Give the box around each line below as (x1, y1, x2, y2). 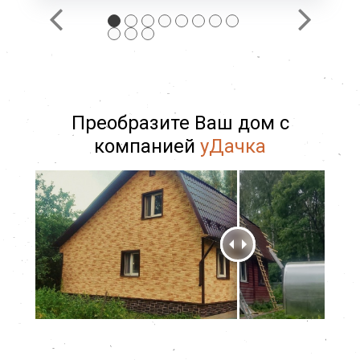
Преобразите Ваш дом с (71, 111, 289, 134)
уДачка (200, 134, 266, 157)
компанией (94, 134, 200, 157)
